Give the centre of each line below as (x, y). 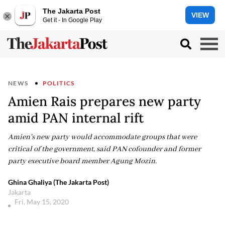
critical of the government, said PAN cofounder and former (104, 149)
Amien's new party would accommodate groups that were (102, 137)
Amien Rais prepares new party (104, 101)
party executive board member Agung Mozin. (82, 161)
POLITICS (59, 83)
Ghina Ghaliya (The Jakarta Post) (59, 182)
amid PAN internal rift (76, 118)
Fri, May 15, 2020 (42, 202)
